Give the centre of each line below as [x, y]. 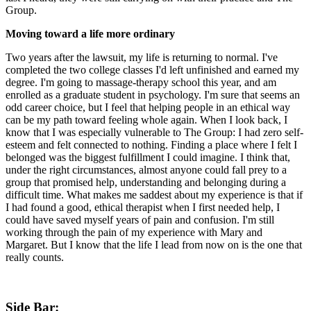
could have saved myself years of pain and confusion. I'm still [140, 219]
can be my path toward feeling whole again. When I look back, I [146, 119]
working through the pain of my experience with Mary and [134, 232]
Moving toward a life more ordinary [90, 33]
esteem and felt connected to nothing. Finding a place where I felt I [151, 144]
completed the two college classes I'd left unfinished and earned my [152, 69]
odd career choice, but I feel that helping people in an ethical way [148, 107]
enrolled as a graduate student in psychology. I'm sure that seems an [153, 94]
